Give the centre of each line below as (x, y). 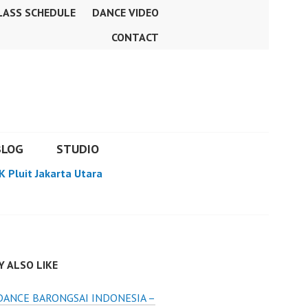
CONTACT (135, 37)
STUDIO (78, 149)
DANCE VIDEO (125, 12)
